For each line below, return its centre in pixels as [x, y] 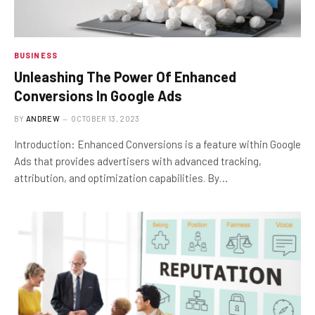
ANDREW [43, 118]
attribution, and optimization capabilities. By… [121, 178]
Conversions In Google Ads [98, 95]
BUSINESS [36, 55]
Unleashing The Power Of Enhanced [125, 76]
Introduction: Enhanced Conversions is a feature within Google [157, 144]
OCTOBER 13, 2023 [105, 118]
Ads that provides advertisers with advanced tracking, [138, 161]
